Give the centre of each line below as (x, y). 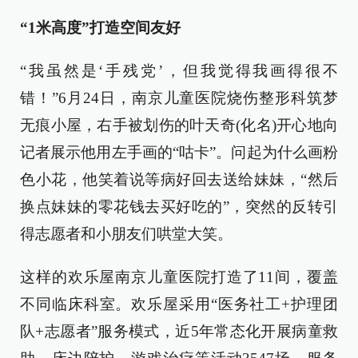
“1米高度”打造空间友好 (100, 28)
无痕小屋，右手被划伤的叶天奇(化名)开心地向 (179, 125)
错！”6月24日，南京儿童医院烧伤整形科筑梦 (179, 98)
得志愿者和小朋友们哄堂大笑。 (126, 234)
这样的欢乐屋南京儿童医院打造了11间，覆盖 (179, 277)
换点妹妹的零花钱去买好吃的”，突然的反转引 (179, 207)
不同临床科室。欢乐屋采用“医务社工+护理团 (179, 304)
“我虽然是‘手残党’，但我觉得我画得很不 (179, 71)
